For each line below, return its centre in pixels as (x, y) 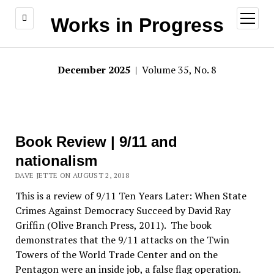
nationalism (56, 161)
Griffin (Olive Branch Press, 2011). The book (113, 225)
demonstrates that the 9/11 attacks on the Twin (122, 240)
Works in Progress (137, 25)
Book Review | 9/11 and (96, 142)
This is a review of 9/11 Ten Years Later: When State (131, 196)
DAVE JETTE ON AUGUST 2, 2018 (72, 175)
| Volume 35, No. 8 (175, 70)
